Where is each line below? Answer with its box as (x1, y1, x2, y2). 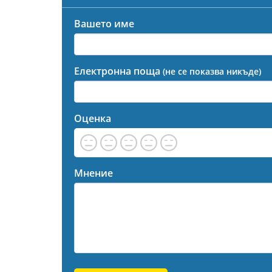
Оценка (74, 112, 111, 125)
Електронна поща (74, 64, 163, 78)
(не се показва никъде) (163, 66, 261, 77)
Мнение (74, 166, 113, 180)
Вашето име (74, 17, 134, 30)
